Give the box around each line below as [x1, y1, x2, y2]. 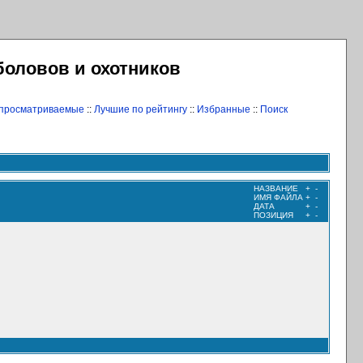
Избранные [196, 104, 250, 115]
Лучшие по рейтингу [93, 104, 187, 115]
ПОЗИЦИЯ [254, 211, 293, 220]
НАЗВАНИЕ [254, 184, 298, 193]
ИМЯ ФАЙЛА [254, 193, 303, 202]
